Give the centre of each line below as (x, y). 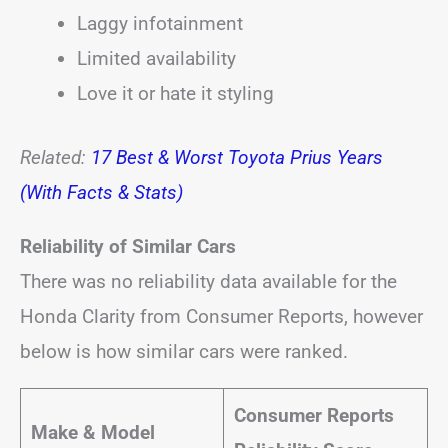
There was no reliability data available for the (208, 281)
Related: (55, 157)
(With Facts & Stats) (101, 192)
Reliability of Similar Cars (128, 246)
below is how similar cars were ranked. (184, 351)
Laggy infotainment (160, 23)
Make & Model (92, 432)
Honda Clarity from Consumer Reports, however (221, 316)
